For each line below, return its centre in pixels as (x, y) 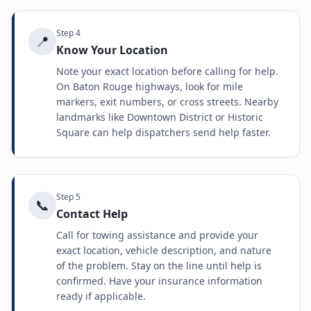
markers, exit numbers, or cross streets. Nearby (167, 102)
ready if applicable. (101, 296)
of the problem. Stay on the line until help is (159, 266)
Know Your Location (112, 50)
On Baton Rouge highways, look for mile (150, 86)
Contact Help (92, 214)
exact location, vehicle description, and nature (164, 250)
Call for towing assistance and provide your (157, 235)
